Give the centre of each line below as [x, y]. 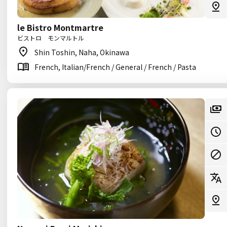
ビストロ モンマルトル [51, 38]
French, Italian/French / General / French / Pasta [115, 67]
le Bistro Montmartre [60, 27]
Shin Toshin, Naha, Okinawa [82, 52]
